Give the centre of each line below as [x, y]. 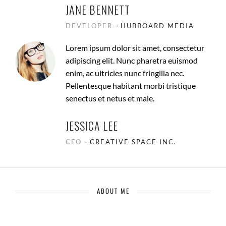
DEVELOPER [89, 25]
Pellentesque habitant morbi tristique [131, 85]
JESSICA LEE [92, 125]
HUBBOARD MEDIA [157, 25]
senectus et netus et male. [110, 98]
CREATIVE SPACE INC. [133, 142]
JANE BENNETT [98, 9]
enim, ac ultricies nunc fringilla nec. [125, 73]
